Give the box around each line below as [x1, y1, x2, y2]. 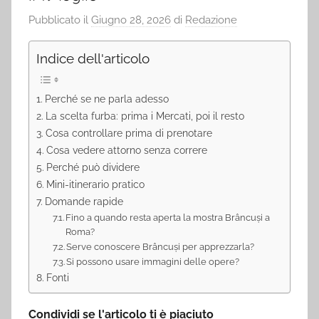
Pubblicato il [28, 14, 91, 27]
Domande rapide [44, 194, 123, 207]
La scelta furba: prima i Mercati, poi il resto [45, 109, 244, 122]
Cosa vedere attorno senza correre [46, 143, 207, 156]
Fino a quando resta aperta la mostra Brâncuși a [66, 211, 271, 223]
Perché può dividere [46, 160, 140, 173]
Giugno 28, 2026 [91, 14, 171, 27]
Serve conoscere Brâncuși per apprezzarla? [66, 241, 255, 252]
